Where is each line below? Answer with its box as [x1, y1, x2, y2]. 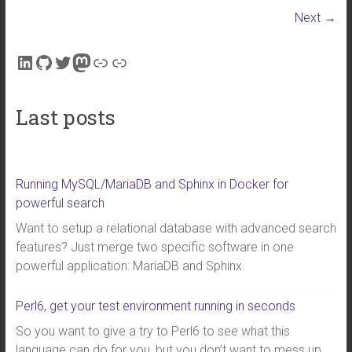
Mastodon [71, 50, 155, 73]
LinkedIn [14, 50, 84, 73]
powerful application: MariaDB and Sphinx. [15, 258, 245, 273]
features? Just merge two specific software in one [15, 240, 294, 255]
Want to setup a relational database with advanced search [15, 221, 336, 236]
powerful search [15, 196, 104, 211]
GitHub [33, 50, 90, 73]
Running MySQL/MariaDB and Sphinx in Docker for [15, 177, 288, 192]
